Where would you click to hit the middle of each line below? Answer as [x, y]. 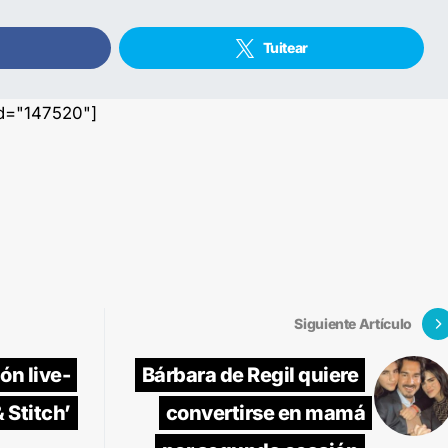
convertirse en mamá [265, 412]
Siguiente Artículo [353, 323]
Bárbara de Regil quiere [249, 374]
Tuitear [285, 47]
